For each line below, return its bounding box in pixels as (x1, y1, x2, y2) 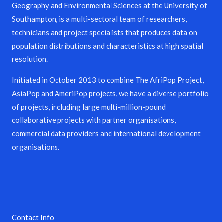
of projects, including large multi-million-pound (12, 102, 166, 111)
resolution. (12, 55, 48, 64)
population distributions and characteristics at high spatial (12, 41, 203, 51)
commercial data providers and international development (12, 129, 201, 138)
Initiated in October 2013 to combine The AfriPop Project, (12, 75, 204, 85)
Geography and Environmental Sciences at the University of (12, 1, 207, 10)
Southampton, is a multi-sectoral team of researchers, (12, 14, 187, 24)
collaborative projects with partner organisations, (12, 115, 176, 125)
